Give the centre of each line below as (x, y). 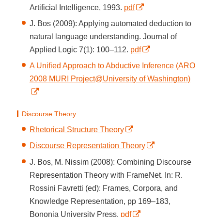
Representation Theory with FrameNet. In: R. (106, 175)
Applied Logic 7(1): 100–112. (80, 50)
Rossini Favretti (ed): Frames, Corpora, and (103, 188)
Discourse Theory (49, 114)
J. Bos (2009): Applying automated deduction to (110, 24)
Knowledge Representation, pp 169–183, (100, 201)
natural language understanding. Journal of (103, 37)
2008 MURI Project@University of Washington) (110, 79)
